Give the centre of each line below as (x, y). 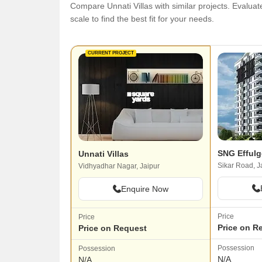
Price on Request (113, 228)
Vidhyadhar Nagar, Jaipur (119, 166)
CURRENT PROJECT (111, 53)
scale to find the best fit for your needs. (142, 18)
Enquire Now (144, 189)
